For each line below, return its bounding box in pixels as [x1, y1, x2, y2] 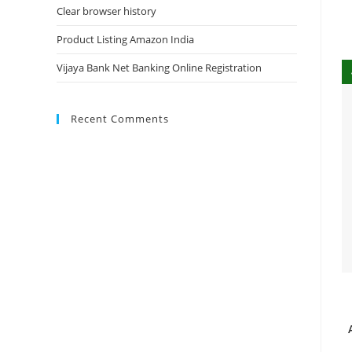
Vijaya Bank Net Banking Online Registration [57, 60, 262, 75]
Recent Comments [71, 112, 169, 126]
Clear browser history [57, 4, 156, 18]
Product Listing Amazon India [57, 32, 194, 46]
